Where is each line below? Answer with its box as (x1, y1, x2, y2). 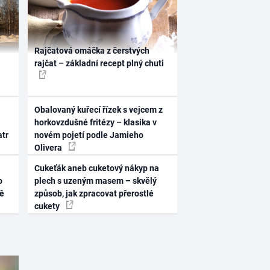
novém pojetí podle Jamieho (34, 130, 144, 140)
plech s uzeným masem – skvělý (34, 176, 157, 186)
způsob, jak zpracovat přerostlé (34, 189, 154, 199)
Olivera (34, 142, 64, 152)
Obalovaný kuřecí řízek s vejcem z (34, 104, 163, 115)
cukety (34, 201, 62, 212)
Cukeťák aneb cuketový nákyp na (34, 163, 160, 174)
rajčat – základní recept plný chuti (34, 58, 165, 69)
